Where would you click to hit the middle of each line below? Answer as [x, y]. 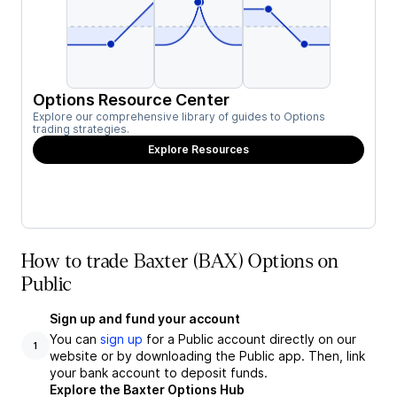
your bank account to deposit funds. [159, 373]
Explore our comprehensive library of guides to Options [179, 117]
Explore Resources [198, 149]
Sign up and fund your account [145, 319]
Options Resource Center [131, 100]
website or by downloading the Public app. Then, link [207, 356]
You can [75, 339]
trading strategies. [81, 129]
